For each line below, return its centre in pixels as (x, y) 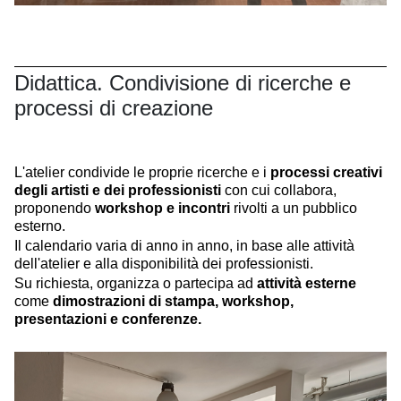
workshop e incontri (162, 208)
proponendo (55, 208)
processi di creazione (114, 107)
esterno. (40, 226)
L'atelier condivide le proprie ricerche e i (142, 172)
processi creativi (326, 172)
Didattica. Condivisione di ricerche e (183, 82)
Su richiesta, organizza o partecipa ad (136, 283)
